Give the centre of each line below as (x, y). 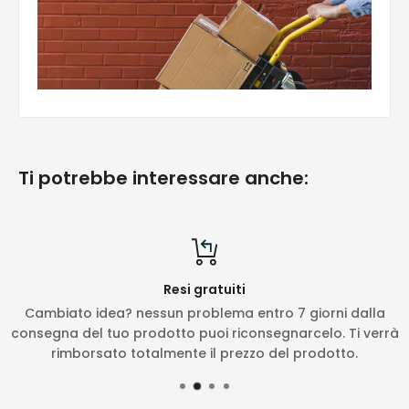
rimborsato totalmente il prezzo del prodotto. (204, 353)
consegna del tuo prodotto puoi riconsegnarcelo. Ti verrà (204, 333)
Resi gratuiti (204, 289)
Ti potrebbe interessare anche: (163, 178)
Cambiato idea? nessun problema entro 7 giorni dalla (204, 313)
